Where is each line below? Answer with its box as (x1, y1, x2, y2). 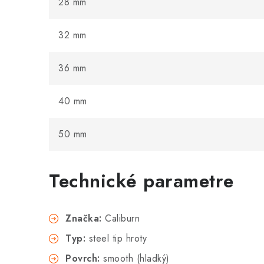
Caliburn (101, 212, 140, 225)
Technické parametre (49, 167, 234, 194)
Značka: (65, 212, 102, 225)
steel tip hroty (85, 232, 147, 245)
